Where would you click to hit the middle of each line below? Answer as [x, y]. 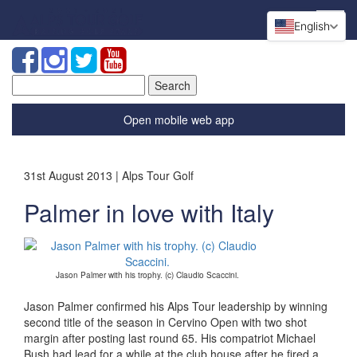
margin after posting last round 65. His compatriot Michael [170, 338]
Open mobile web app [178, 120]
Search [30, 82]
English [312, 26]
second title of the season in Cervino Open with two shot [165, 322]
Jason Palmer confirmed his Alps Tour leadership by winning [176, 306]
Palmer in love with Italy [149, 212]
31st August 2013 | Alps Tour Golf [109, 175]
